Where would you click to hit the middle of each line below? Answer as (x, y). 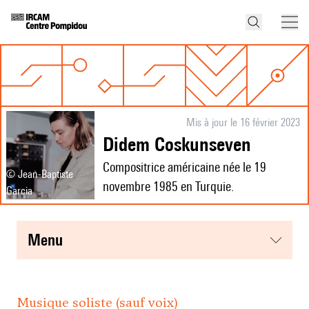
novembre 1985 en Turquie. (168, 187)
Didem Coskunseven (182, 144)
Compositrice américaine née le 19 (185, 167)
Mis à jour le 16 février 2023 (243, 123)
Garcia (19, 191)
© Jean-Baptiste (40, 175)
